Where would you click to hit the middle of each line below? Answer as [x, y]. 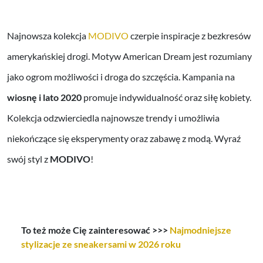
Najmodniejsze [200, 230]
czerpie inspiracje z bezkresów [190, 35]
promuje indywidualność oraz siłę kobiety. [166, 97]
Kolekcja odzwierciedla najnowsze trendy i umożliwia [113, 117]
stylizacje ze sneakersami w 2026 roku [101, 244]
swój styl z [28, 159]
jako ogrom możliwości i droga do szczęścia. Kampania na [121, 76]
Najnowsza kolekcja [48, 35]
